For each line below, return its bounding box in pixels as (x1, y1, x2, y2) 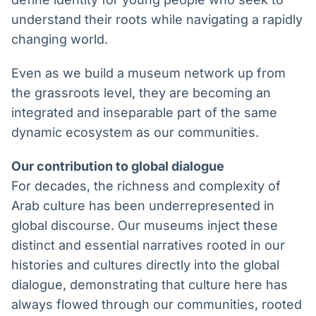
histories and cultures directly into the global (11, 257, 279, 273)
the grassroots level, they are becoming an (11, 85, 271, 101)
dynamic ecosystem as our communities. (11, 125, 259, 140)
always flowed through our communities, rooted (11, 297, 302, 312)
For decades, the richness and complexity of (11, 178, 281, 194)
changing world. (11, 32, 108, 47)
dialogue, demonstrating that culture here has (11, 277, 288, 293)
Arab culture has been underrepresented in (11, 198, 274, 214)
